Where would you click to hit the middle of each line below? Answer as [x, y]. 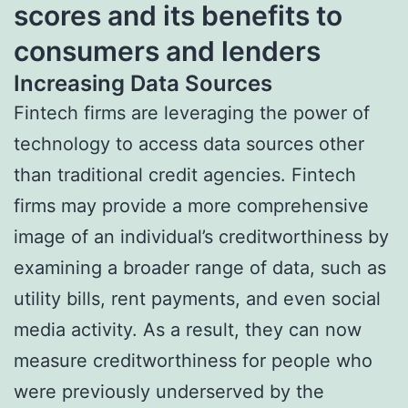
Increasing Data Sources [143, 83]
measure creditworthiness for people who [193, 360]
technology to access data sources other [189, 143]
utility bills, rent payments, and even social [197, 298]
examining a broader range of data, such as [200, 267]
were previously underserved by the [169, 391]
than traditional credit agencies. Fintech [185, 174]
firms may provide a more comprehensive [191, 205]
